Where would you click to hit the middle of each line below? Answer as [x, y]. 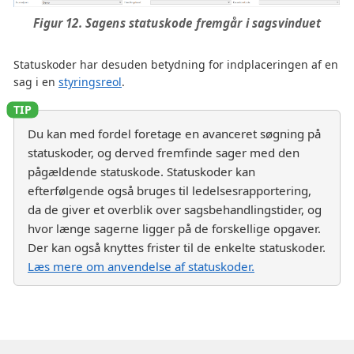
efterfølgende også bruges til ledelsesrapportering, [169, 191]
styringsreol [90, 82]
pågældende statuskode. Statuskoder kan [141, 172]
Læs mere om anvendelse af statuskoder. [141, 267]
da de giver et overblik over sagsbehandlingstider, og [175, 210]
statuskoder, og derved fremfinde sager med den [164, 153]
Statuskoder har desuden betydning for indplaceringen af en [176, 65]
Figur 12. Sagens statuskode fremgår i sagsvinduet [177, 23]
